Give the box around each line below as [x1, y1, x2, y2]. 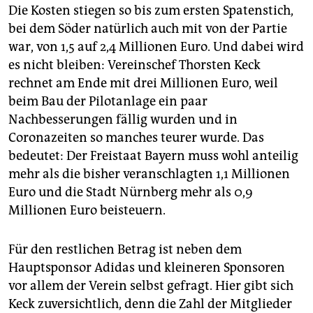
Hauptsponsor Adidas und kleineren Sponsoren [8, 259, 285, 275]
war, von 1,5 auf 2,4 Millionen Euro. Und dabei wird [8, 38, 304, 54]
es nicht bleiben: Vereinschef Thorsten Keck [8, 57, 261, 73]
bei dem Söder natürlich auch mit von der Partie [8, 20, 287, 36]
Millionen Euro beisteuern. [8, 202, 166, 218]
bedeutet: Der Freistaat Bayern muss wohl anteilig [8, 147, 298, 163]
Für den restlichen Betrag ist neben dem [8, 241, 242, 257]
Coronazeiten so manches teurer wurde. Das [8, 129, 264, 145]
